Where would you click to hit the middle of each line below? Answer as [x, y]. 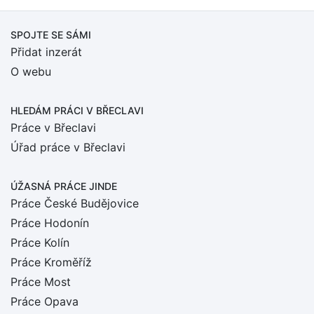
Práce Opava [45, 301]
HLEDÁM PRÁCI [48, 110]
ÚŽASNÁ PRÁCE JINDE [64, 186]
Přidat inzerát [46, 52]
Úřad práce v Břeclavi [68, 147]
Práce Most [41, 282]
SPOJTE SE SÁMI [51, 35]
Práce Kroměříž [51, 262]
